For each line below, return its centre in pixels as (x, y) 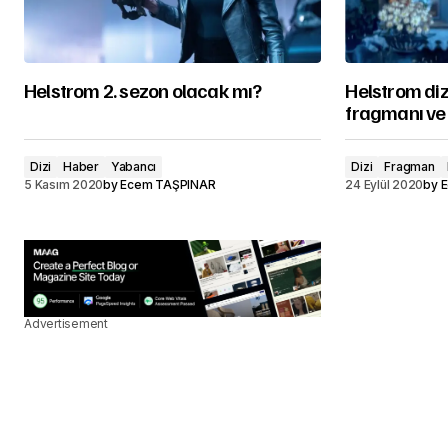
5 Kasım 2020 (64, 184)
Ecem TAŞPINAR (168, 184)
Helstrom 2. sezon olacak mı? (143, 90)
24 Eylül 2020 (384, 184)
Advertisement (66, 323)
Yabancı (133, 166)
